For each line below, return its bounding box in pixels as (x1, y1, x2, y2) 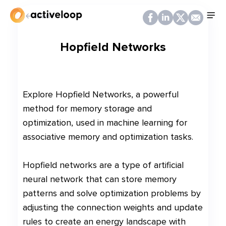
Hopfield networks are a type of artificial (23, 159, 184, 171)
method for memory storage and (23, 103, 152, 114)
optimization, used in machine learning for (23, 117, 187, 128)
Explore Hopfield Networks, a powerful (23, 89, 179, 100)
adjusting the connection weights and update (23, 202, 203, 213)
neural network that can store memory (23, 174, 177, 185)
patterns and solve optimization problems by (23, 188, 201, 199)
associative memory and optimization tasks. (23, 131, 193, 142)
